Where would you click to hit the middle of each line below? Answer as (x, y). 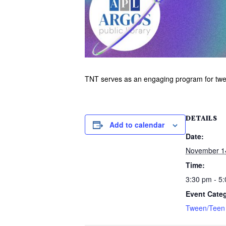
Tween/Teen (205, 208)
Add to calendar (137, 124)
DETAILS (202, 118)
